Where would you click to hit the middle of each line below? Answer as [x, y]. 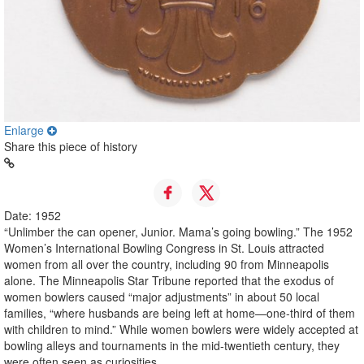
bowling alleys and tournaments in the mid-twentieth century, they [172, 345]
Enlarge [26, 130]
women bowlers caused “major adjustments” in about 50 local [162, 296]
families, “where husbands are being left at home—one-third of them [180, 312]
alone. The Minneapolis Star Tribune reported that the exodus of [169, 280]
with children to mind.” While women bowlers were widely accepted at [181, 329]
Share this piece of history [71, 146]
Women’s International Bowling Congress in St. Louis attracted [164, 247]
